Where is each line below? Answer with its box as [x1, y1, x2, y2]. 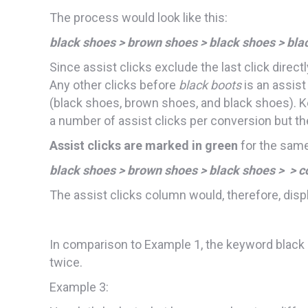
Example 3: [49, 279, 109, 294]
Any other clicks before [49, 77, 179, 92]
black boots [179, 77, 241, 92]
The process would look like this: [49, 10, 228, 25]
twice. [49, 254, 82, 269]
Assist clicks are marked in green [49, 137, 238, 153]
